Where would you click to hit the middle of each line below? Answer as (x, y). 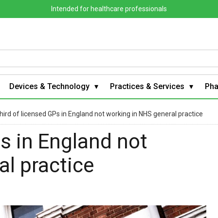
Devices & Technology (49, 86)
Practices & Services (147, 86)
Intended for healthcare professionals (109, 9)
